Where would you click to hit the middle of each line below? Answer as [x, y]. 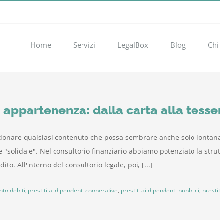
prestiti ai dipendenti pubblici [160, 190]
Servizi [84, 45]
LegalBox [133, 45]
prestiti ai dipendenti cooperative [73, 190]
